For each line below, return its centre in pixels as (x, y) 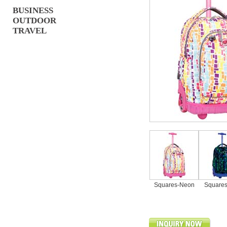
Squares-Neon (174, 185)
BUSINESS (33, 10)
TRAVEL (30, 31)
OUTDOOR (34, 21)
